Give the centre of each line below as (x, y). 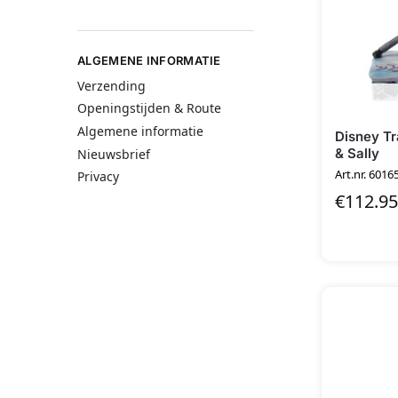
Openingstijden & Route (149, 108)
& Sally (357, 154)
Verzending (111, 85)
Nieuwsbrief (114, 154)
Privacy (98, 177)
